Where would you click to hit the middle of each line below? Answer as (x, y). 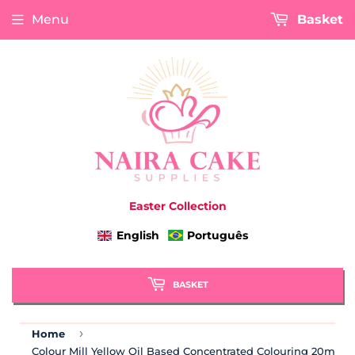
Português (218, 236)
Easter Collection (177, 206)
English (137, 236)
